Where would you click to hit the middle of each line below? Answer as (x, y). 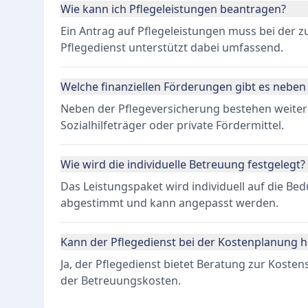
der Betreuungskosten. (121, 280)
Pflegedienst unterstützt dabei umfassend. (172, 47)
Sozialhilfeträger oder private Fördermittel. (172, 125)
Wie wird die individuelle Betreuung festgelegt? (183, 164)
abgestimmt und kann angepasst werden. (169, 203)
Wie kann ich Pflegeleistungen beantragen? (173, 9)
